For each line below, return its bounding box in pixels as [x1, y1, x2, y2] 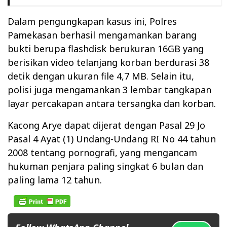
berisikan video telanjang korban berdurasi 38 [8, 56, 209, 68]
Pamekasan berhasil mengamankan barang [8, 28, 197, 41]
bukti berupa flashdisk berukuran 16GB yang [8, 42, 204, 55]
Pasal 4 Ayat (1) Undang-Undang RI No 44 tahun [8, 132, 216, 145]
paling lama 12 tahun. [8, 173, 102, 186]
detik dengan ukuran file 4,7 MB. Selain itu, [8, 69, 194, 82]
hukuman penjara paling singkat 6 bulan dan [8, 160, 203, 172]
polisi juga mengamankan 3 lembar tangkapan [8, 83, 211, 96]
